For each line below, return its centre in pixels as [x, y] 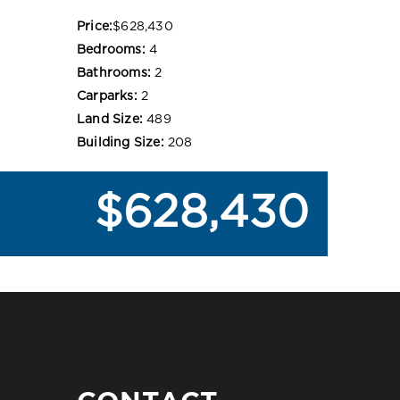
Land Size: [110, 119]
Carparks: [107, 96]
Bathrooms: [114, 73]
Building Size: [121, 142]
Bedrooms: [111, 50]
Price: [95, 26]
